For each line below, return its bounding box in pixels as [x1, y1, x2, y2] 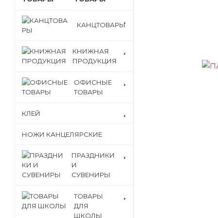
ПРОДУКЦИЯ [73, 57, 117, 65]
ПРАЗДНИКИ [72, 151, 115, 159]
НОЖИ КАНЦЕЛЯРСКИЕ [22, 130, 102, 138]
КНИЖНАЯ [73, 47, 109, 55]
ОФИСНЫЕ [74, 78, 112, 86]
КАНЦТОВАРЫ [77, 21, 126, 29]
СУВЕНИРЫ [72, 171, 110, 179]
